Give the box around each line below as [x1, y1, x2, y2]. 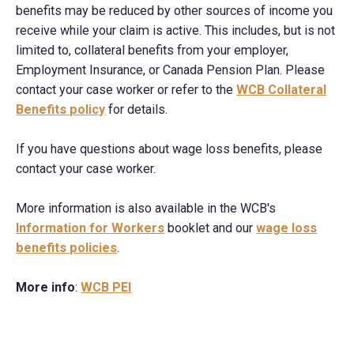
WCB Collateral [236, 82, 327, 98]
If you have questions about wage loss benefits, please [16, 141, 323, 157]
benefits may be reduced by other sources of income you [16, 3, 333, 19]
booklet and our [164, 220, 257, 236]
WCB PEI [81, 280, 132, 296]
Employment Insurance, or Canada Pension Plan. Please [16, 62, 326, 78]
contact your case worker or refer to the [16, 82, 237, 98]
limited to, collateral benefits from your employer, [16, 43, 289, 58]
